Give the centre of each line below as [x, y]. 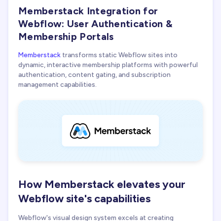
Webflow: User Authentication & [95, 24]
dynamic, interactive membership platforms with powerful [108, 64]
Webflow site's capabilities [84, 198]
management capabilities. [57, 84]
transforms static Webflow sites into [119, 55]
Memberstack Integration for [88, 11]
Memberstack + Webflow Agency [76, 18]
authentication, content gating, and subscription [94, 74]
